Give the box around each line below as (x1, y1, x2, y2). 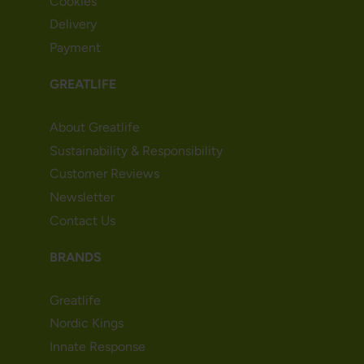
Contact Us (49, 213, 115, 229)
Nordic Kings (49, 315, 123, 331)
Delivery (49, 16, 97, 32)
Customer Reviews (49, 166, 159, 182)
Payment (49, 40, 101, 56)
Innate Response (49, 339, 145, 355)
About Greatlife (49, 119, 140, 135)
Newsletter (49, 189, 115, 206)
